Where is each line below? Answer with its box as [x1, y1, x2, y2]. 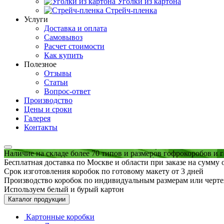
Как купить [44, 50, 83, 59]
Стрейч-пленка [105, 5, 157, 14]
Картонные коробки [26, 212, 94, 221]
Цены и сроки [24, 104, 72, 113]
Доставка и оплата [44, 23, 107, 32]
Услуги [24, 14, 48, 23]
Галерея [24, 113, 50, 122]
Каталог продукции [8, 195, 65, 203]
